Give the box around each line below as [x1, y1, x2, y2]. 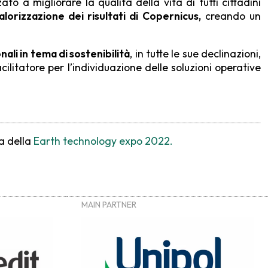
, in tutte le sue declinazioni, [130, 47, 261, 61]
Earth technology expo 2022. [33, 133, 173, 148]
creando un [200, 8, 261, 23]
